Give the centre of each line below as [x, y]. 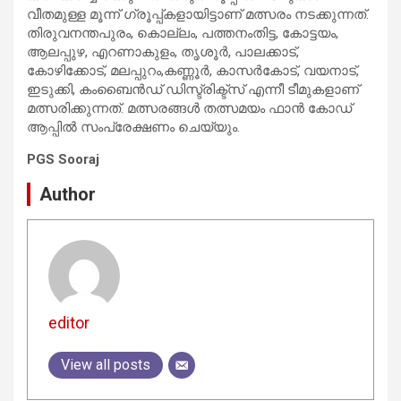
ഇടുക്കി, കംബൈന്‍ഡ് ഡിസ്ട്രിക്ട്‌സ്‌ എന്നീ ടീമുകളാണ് [193, 89]
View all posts [105, 365]
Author [68, 194]
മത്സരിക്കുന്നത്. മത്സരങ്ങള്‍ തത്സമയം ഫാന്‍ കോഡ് [189, 108]
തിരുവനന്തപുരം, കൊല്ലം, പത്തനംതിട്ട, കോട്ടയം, [183, 33]
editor [68, 323]
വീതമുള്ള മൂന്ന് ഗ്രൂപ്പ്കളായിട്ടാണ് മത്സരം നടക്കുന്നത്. [198, 14]
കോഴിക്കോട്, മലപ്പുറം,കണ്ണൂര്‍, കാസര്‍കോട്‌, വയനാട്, [193, 70]
